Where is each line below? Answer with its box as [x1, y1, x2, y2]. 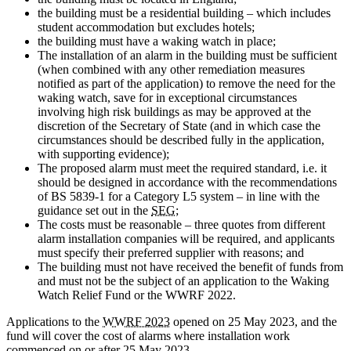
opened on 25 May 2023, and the [170, 314, 337, 328]
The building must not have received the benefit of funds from [38, 259, 343, 273]
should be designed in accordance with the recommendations [38, 175, 337, 189]
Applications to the [6, 314, 103, 328]
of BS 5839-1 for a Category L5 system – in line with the [38, 189, 320, 203]
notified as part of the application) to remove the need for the [38, 76, 335, 90]
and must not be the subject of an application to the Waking [38, 273, 329, 288]
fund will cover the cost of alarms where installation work [6, 328, 290, 342]
